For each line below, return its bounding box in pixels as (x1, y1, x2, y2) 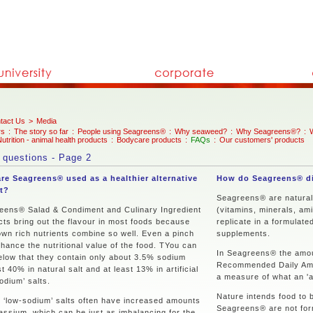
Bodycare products (117, 136, 182, 144)
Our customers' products (219, 136, 305, 144)
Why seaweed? (175, 127, 227, 136)
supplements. (217, 229, 270, 238)
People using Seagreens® (78, 127, 166, 136)
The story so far (14, 127, 68, 136)
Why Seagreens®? (236, 127, 300, 136)
